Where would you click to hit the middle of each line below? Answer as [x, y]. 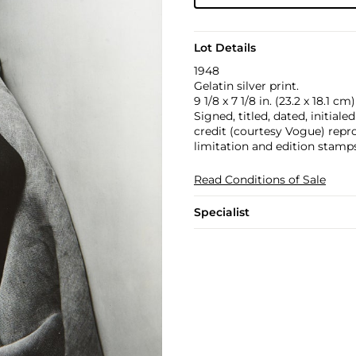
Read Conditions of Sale [259, 180]
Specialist [221, 212]
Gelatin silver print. [246, 86]
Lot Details [224, 48]
